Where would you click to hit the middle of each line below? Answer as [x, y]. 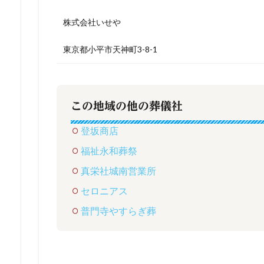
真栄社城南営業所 [118, 170]
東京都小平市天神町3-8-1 [110, 49]
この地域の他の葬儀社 [127, 105]
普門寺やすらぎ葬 [118, 210]
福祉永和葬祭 [109, 150]
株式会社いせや [92, 22]
